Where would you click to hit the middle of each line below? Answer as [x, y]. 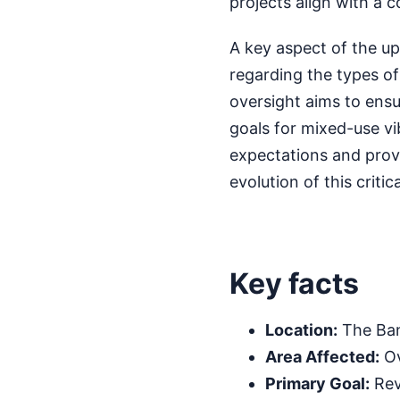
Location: [301, 330]
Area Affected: [322, 357]
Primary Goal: [317, 384]
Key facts [294, 284]
